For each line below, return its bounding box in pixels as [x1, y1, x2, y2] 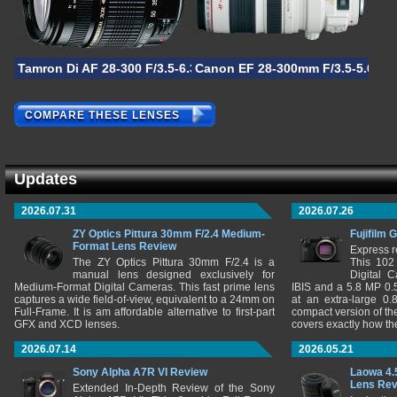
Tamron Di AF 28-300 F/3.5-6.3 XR [18, 61, 217, 75]
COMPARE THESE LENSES [25, 109, 180, 122]
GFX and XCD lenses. [14, 318, 120, 331]
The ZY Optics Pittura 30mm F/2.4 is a [73, 256, 275, 269]
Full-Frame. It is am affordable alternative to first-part [14, 306, 275, 318]
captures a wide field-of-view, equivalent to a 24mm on [14, 293, 275, 306]
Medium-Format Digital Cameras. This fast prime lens [14, 281, 275, 293]
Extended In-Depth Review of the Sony [73, 382, 275, 394]
